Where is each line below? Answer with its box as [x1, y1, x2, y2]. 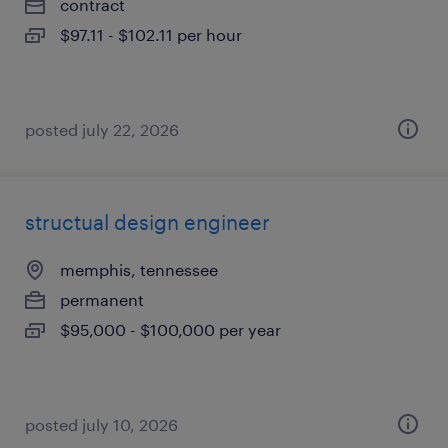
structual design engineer [25, 210, 270, 234]
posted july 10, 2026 [25, 415, 178, 434]
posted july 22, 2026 [25, 120, 179, 139]
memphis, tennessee [60, 260, 218, 279]
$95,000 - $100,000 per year [60, 320, 281, 339]
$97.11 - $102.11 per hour [60, 25, 242, 44]
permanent [60, 290, 144, 309]
